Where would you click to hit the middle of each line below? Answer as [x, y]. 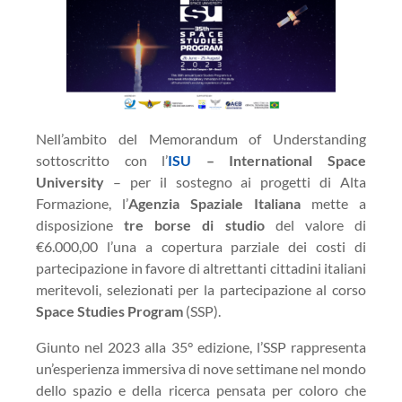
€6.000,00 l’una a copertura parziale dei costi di [201, 246]
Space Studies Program [109, 311]
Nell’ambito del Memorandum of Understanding [201, 139]
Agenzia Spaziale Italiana [214, 203]
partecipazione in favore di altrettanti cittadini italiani [201, 268]
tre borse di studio [194, 225]
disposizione [80, 225]
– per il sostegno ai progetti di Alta [235, 182]
